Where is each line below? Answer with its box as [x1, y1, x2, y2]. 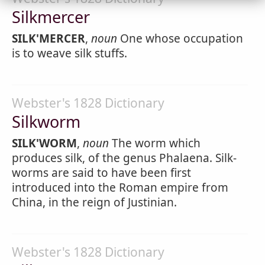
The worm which [109, 135, 201, 151]
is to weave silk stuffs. [12, 46, 127, 61]
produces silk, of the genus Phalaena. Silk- [12, 150, 237, 166]
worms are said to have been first [12, 165, 191, 180]
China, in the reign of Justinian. [12, 195, 177, 210]
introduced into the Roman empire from [12, 180, 228, 195]
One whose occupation [117, 31, 243, 46]
